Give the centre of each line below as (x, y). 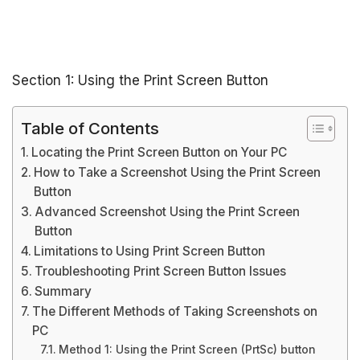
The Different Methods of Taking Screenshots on (175, 311)
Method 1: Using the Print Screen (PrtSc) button (187, 350)
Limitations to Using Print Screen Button (150, 251)
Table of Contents (90, 128)
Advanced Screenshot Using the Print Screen (168, 212)
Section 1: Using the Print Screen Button (140, 80)
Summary (63, 291)
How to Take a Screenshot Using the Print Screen (178, 172)
